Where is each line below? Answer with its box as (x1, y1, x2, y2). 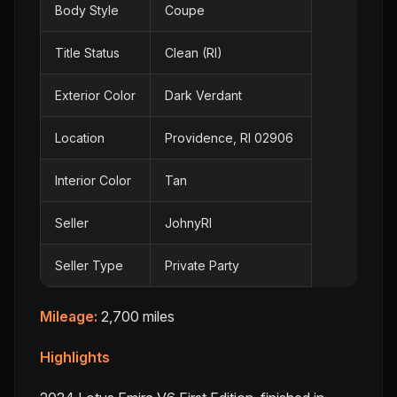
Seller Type (55, 257, 123, 273)
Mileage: (40, 307, 97, 325)
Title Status (55, 44, 120, 60)
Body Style (55, 2, 119, 18)
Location (55, 129, 105, 145)
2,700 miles (97, 307, 175, 325)
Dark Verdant (165, 87, 242, 103)
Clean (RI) (165, 44, 222, 60)
